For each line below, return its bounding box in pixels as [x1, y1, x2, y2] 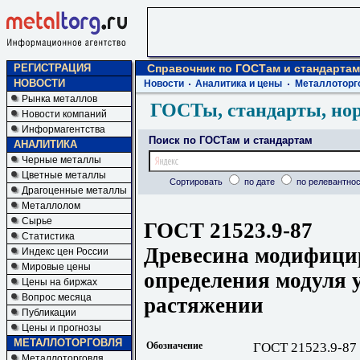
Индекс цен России [22, 246, 108, 257]
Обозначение [146, 339, 202, 351]
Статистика [22, 231, 75, 242]
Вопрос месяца [22, 292, 92, 303]
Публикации [22, 307, 76, 318]
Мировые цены [22, 261, 91, 272]
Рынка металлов [22, 93, 97, 104]
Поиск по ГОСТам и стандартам [149, 134, 313, 146]
